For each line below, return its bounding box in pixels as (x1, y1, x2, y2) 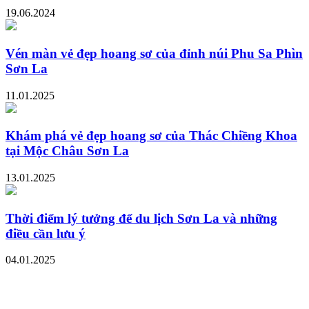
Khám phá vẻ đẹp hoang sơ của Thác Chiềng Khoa (6, 128, 297, 143)
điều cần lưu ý (6, 226, 86, 241)
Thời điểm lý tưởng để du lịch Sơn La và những (6, 210, 277, 226)
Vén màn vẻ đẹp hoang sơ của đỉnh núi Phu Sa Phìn (6, 46, 303, 61)
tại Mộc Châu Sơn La (6, 143, 129, 159)
